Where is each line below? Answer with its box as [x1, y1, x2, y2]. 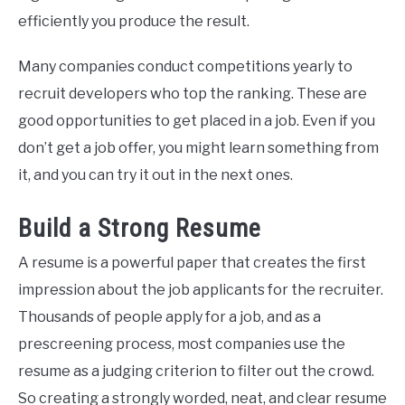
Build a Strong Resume [18, 213, 261, 244]
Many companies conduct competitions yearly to [18, 57, 353, 75]
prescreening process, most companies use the [18, 335, 345, 353]
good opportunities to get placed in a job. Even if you [18, 111, 375, 129]
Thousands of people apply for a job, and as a [18, 308, 321, 326]
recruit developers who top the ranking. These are [18, 84, 367, 102]
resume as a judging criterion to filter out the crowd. [18, 363, 374, 381]
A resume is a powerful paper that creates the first [18, 254, 366, 272]
